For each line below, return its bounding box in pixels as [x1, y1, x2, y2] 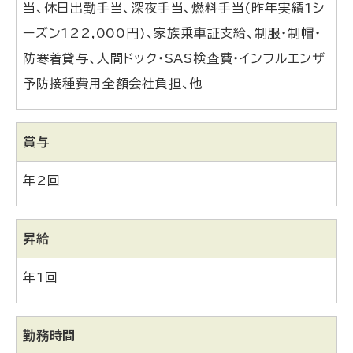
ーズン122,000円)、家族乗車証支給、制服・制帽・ [23, 27, 321, 40]
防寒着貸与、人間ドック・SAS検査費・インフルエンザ [23, 52, 325, 65]
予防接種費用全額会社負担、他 [23, 77, 203, 91]
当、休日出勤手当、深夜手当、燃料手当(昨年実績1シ [23, 2, 325, 15]
